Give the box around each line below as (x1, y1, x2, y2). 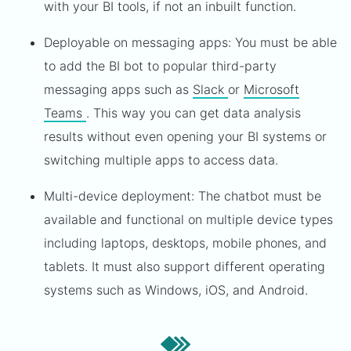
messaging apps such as (44, 81, 193, 97)
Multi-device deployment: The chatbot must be (44, 188, 321, 204)
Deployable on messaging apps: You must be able (44, 34, 337, 50)
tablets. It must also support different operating (44, 259, 325, 274)
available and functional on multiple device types (44, 212, 333, 227)
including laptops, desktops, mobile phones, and (44, 235, 327, 251)
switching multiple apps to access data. (44, 152, 278, 168)
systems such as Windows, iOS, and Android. (44, 282, 308, 298)
